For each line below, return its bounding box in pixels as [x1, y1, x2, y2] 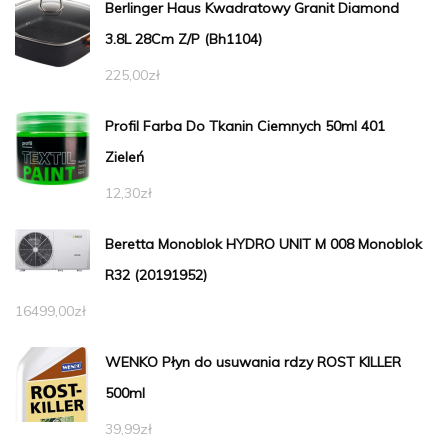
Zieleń [105, 148, 144, 167]
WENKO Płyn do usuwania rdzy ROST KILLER [105, 353, 401, 372]
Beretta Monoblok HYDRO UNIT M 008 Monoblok [105, 235, 422, 254]
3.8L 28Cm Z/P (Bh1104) [105, 30, 262, 49]
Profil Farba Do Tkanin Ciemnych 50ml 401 [105, 117, 385, 136]
